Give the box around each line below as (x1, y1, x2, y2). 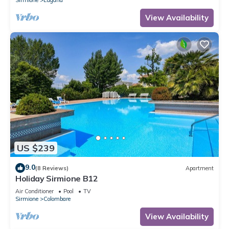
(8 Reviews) (35, 164, 68, 172)
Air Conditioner (15, 188, 54, 195)
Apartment (186, 164, 214, 172)
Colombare (43, 195, 71, 203)
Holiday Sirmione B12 (15, 173, 98, 184)
